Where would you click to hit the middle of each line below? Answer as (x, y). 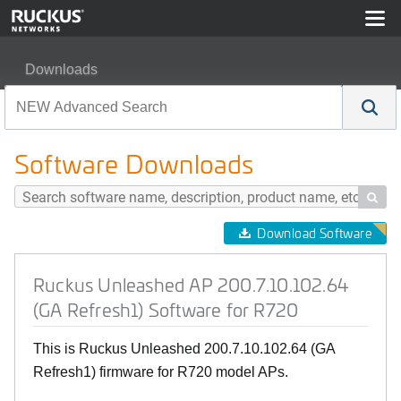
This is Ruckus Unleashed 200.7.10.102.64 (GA (184, 349)
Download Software (314, 233)
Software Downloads (134, 163)
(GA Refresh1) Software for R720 (166, 309)
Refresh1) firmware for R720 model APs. (161, 372)
